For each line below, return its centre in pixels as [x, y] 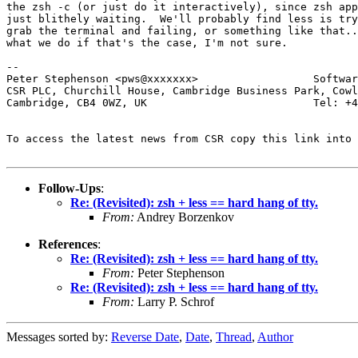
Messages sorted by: [59, 336]
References [68, 244]
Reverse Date [145, 336]
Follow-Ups [70, 188]
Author [275, 336]
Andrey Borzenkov [184, 217]
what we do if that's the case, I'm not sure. [147, 42]
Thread [234, 336]
